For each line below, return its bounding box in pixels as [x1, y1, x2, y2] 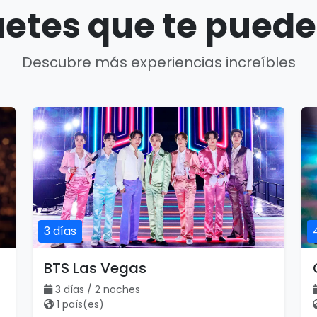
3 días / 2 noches [55, 282, 140, 296]
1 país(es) [57, 297, 104, 311]
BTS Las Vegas [44, 258, 146, 278]
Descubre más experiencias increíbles [21, 52, 296, 72]
